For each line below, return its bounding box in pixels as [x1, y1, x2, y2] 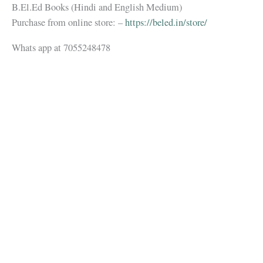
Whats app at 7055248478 [12, 41, 110, 54]
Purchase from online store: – [12, 16, 125, 29]
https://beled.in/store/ [125, 16, 207, 29]
